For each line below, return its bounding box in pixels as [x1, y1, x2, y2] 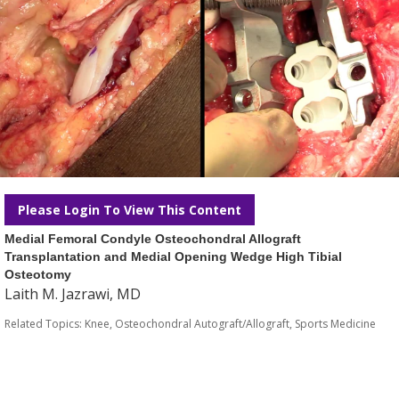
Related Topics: [4, 316, 85, 331]
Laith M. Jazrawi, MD [4, 284, 141, 304]
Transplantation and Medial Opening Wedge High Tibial [4, 249, 342, 264]
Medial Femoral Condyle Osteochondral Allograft [4, 232, 301, 246]
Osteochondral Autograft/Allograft [115, 316, 289, 331]
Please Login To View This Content [18, 201, 241, 218]
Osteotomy [4, 267, 71, 281]
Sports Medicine [295, 316, 376, 331]
